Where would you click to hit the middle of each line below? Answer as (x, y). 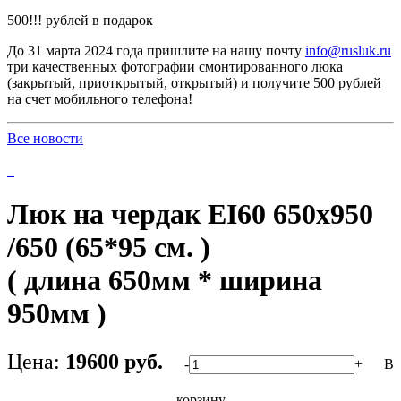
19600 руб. (114, 361)
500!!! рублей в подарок (80, 20)
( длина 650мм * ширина (165, 281)
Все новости (45, 138)
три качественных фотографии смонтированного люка (175, 66)
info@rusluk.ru (348, 50)
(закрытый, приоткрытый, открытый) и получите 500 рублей (194, 82)
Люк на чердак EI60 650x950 (190, 214)
